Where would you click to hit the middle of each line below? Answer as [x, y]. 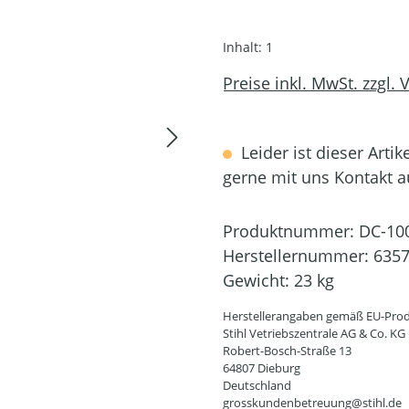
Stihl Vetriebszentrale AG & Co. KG [314, 333]
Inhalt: [244, 47]
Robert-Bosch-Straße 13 [287, 350]
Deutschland [257, 385]
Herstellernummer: [298, 255]
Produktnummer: [291, 231]
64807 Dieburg [262, 367]
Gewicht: [258, 280]
